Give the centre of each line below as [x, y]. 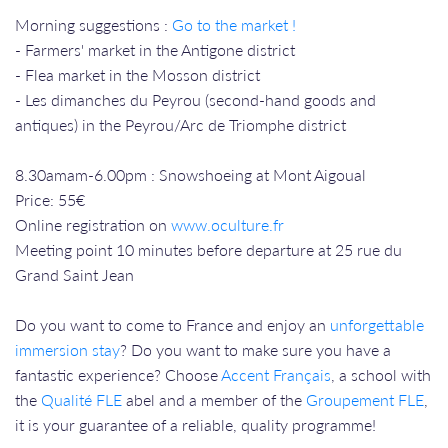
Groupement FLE [365, 399]
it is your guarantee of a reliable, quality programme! [195, 424]
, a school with [381, 374]
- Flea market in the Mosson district [137, 74]
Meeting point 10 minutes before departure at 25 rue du [208, 249]
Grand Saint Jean [76, 274]
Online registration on [93, 224]
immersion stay [67, 349]
